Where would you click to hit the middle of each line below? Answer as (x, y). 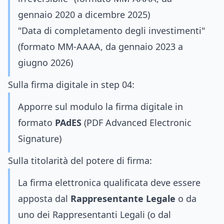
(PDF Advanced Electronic (136, 122)
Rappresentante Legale (123, 198)
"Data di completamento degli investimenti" (111, 30)
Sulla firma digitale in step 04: (71, 84)
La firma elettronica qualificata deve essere (109, 182)
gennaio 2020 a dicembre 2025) (84, 14)
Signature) (40, 138)
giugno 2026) (45, 62)
